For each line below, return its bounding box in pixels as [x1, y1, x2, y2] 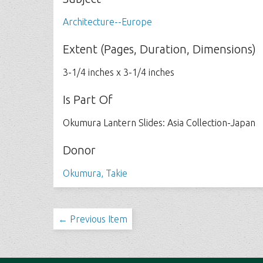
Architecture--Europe [63, 16, 153, 27]
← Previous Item [58, 214, 128, 224]
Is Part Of [63, 93, 113, 106]
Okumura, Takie [63, 168, 128, 178]
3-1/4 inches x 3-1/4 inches [63, 67, 175, 77]
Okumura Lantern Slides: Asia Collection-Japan [63, 117, 256, 128]
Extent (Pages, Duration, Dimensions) [63, 42, 257, 56]
